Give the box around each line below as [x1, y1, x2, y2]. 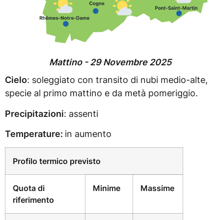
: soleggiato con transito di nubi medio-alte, [27, 75, 208, 85]
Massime [140, 183, 174, 193]
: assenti [64, 108, 98, 119]
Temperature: [5, 129, 65, 139]
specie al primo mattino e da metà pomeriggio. [5, 88, 198, 99]
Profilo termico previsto [13, 156, 101, 166]
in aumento [65, 129, 111, 139]
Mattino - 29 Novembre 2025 [49, 57, 171, 68]
